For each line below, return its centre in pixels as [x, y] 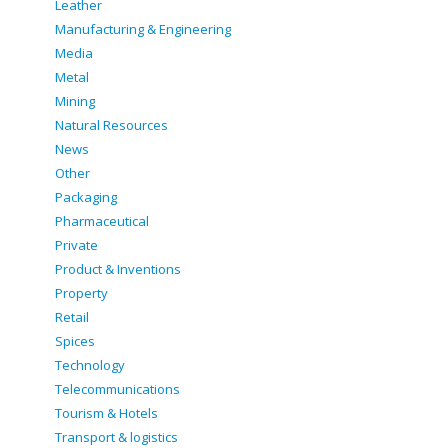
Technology [90, 365]
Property [81, 293]
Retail [72, 317]
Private [76, 245]
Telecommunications [117, 389]
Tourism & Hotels [106, 413]
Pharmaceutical [102, 221]
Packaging [86, 197]
